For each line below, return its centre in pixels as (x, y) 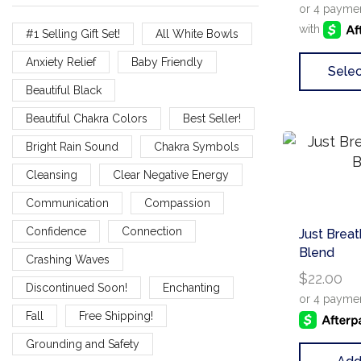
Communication (67, 203)
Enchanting (191, 287)
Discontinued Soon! (77, 287)
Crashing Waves (68, 259)
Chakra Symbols (196, 146)
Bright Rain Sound (72, 146)
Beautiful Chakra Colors (87, 118)
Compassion (177, 203)
